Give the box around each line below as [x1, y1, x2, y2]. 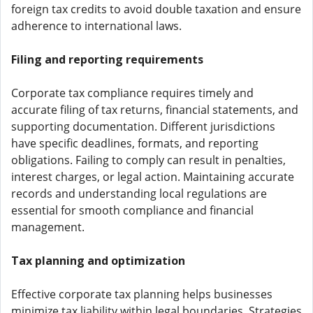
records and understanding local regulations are [11, 186, 267, 201]
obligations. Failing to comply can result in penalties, [11, 152, 286, 168]
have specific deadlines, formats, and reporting [11, 136, 259, 151]
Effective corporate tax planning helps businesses [11, 286, 272, 302]
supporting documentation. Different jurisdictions [11, 119, 275, 134]
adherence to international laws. [11, 18, 182, 34]
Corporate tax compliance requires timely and [11, 85, 254, 101]
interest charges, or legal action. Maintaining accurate [11, 169, 294, 184]
